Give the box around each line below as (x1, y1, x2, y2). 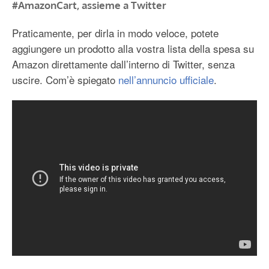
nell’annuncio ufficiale (118, 72, 214, 88)
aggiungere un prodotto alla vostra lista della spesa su (12, 41, 254, 56)
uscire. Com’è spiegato (12, 72, 118, 88)
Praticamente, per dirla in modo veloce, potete (12, 25, 219, 41)
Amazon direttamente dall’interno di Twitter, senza (12, 56, 235, 72)
